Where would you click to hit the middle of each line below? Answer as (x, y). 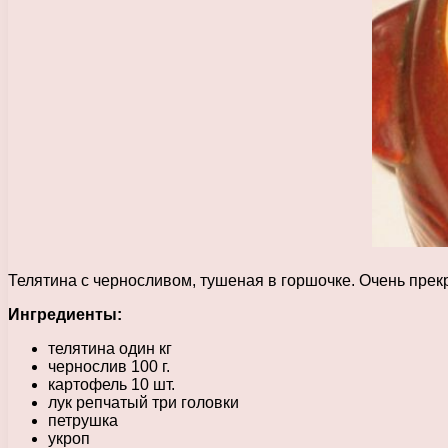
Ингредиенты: (65, 314)
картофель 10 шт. (111, 384)
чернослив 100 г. (109, 366)
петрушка (83, 420)
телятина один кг (110, 348)
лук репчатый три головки (143, 402)
